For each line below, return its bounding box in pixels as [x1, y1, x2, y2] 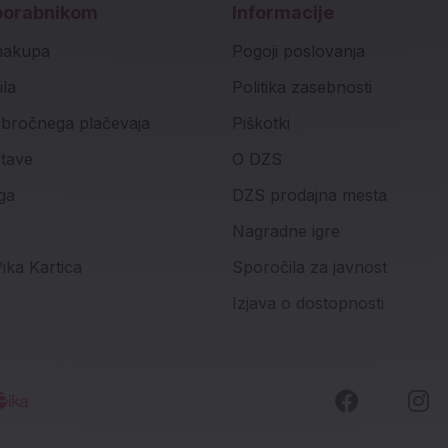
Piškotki [231, 112, 290, 133]
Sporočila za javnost [231, 256, 387, 277]
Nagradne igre [231, 220, 340, 241]
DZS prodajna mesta [231, 184, 387, 205]
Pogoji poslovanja [231, 40, 365, 61]
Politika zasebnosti [231, 76, 372, 97]
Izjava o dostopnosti [231, 292, 384, 313]
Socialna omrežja [37, 403, 237, 433]
